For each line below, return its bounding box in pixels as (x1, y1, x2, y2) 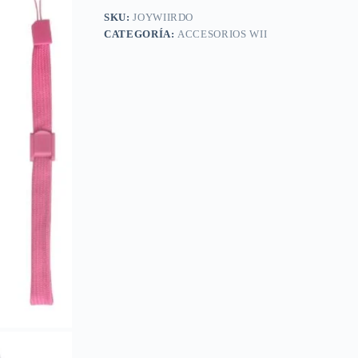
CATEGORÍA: (104, 28, 178, 41)
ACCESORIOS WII (177, 28, 268, 41)
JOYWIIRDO (133, 11, 194, 24)
